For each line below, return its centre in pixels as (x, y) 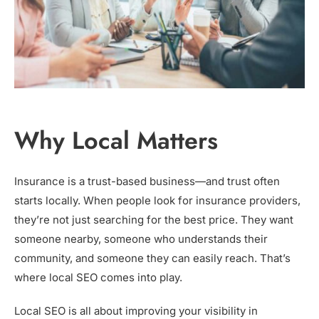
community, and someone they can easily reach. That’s (152, 258)
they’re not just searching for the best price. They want (154, 220)
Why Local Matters (116, 141)
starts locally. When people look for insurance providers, (157, 201)
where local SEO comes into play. (98, 278)
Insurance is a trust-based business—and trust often (147, 182)
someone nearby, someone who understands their (141, 239)
